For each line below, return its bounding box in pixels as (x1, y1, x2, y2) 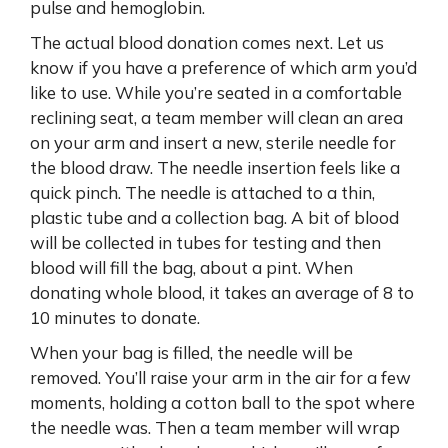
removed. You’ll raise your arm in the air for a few (30, 366, 411, 388)
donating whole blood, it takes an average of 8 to (30, 281, 414, 303)
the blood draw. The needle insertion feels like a (30, 156, 400, 178)
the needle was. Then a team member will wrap (30, 416, 400, 438)
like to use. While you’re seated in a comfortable (30, 81, 402, 103)
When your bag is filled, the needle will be (30, 341, 353, 363)
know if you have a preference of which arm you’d (30, 56, 417, 78)
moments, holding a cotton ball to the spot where (30, 391, 415, 413)
